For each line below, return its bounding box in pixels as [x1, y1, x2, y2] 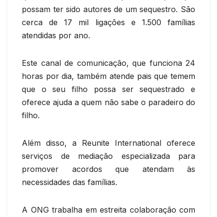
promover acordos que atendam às [22, 164, 195, 174]
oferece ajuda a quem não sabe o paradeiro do [22, 97, 195, 107]
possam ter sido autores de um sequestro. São [22, 4, 195, 14]
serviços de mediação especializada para [22, 151, 195, 161]
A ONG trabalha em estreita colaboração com [22, 204, 195, 215]
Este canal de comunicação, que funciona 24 [22, 58, 195, 68]
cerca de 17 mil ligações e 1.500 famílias [22, 17, 195, 27]
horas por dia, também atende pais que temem [22, 71, 195, 81]
